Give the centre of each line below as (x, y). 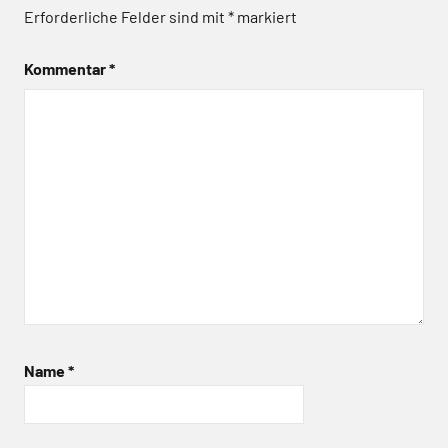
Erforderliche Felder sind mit (126, 16)
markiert (265, 16)
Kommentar (66, 68)
